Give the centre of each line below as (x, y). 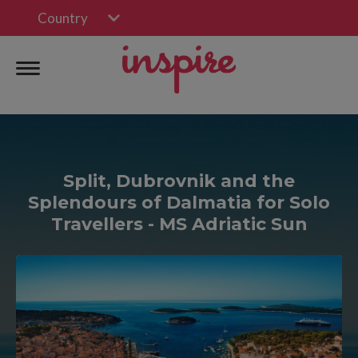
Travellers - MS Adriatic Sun (179, 224)
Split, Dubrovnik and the (179, 181)
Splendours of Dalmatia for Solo (179, 203)
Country (63, 18)
